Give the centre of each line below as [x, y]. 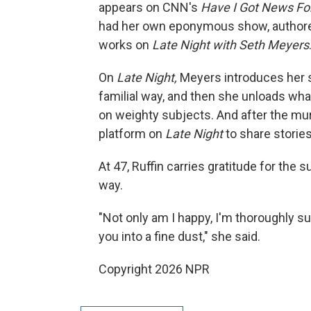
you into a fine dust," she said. [179, 236]
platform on [131, 134]
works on [125, 45]
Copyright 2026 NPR [154, 269]
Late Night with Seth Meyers [230, 45]
